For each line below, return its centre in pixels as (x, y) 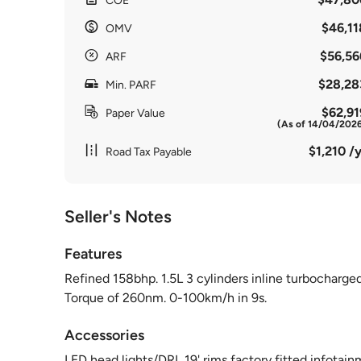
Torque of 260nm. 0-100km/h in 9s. (166, 298)
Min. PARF (131, 85)
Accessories (104, 335)
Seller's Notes (118, 216)
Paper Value (135, 113)
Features (93, 254)
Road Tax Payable (149, 152)
